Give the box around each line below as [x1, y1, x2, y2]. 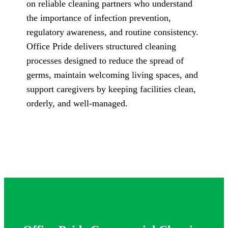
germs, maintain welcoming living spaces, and [26, 70, 198, 80]
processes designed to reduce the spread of [26, 55, 184, 66]
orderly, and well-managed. [26, 98, 128, 109]
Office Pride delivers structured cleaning [26, 41, 176, 52]
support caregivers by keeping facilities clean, [26, 84, 196, 95]
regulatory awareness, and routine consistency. [26, 27, 198, 38]
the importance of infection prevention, [26, 13, 171, 23]
